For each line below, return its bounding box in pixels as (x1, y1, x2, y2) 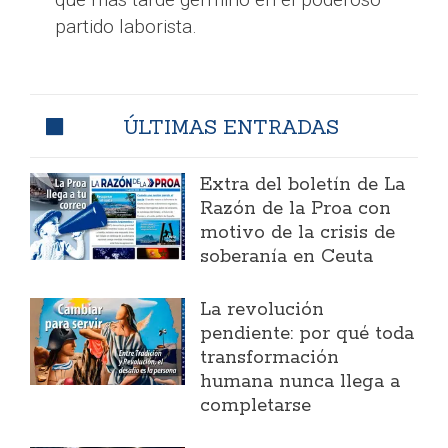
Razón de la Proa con (200, 197, 392, 222)
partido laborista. (55, 15, 197, 39)
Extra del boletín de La (200, 173, 406, 198)
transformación (200, 346, 340, 371)
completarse (200, 394, 312, 419)
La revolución (200, 298, 325, 323)
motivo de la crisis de (200, 221, 396, 246)
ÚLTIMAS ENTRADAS (123, 114, 339, 140)
